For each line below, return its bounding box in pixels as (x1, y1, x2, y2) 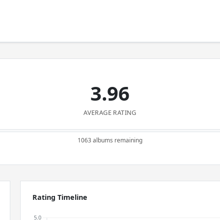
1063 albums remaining (78, 136, 142, 144)
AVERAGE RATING (83, 108, 137, 117)
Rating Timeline (32, 192, 88, 202)
